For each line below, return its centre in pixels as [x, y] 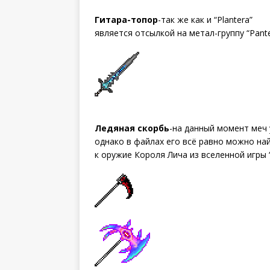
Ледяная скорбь [132, 128]
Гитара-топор [126, 19]
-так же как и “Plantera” [205, 19]
